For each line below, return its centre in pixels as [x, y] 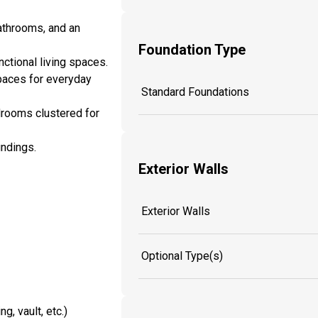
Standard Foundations [195, 92]
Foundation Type [192, 49]
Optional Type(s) [182, 256]
